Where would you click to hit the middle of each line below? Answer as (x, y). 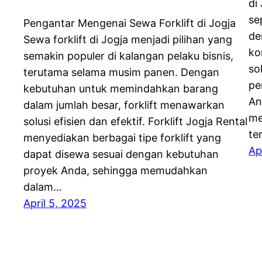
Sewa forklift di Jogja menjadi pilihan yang (128, 40)
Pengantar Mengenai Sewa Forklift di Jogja (130, 23)
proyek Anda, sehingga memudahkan (116, 171)
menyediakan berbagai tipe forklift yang (122, 138)
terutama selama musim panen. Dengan (121, 73)
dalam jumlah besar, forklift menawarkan (124, 105)
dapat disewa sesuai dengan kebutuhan (121, 154)
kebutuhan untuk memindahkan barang (121, 89)
